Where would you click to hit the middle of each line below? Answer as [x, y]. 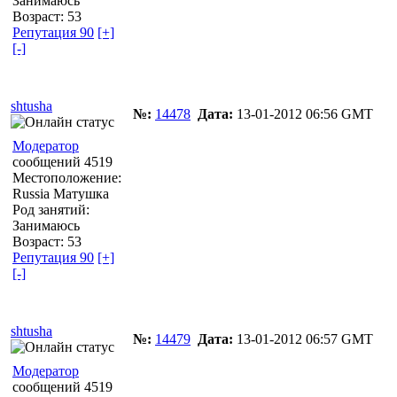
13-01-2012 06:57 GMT [303, 339]
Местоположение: [67, 177]
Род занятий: [51, 209]
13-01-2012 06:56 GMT [303, 113]
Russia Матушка [61, 193]
